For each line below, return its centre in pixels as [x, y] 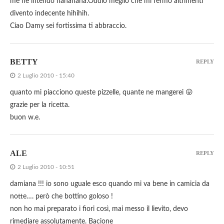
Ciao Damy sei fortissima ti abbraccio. [68, 26]
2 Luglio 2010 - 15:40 [46, 76]
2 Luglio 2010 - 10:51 [46, 167]
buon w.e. [25, 118]
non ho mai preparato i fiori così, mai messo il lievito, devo [99, 209]
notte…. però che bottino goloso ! [61, 197]
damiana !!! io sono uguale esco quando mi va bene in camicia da [110, 184]
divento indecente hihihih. [49, 14]
